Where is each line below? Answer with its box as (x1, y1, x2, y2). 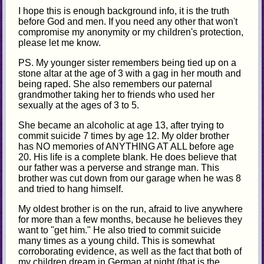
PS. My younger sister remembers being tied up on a (18, 57, 237, 68)
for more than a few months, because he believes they (18, 214, 243, 225)
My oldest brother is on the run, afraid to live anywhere (18, 203, 243, 214)
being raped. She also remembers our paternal (18, 78, 213, 89)
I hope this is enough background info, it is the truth (18, 5, 230, 16)
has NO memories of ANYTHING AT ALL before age (18, 141, 235, 151)
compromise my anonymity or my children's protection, (18, 27, 244, 37)
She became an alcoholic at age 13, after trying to (18, 120, 225, 130)
